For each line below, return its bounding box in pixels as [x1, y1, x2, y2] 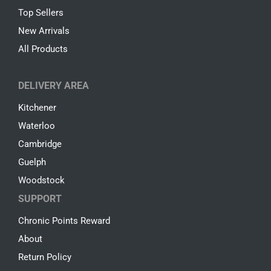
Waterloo [18, 120, 55, 132]
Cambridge [18, 139, 62, 150]
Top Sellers [18, 7, 64, 19]
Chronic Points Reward [18, 215, 110, 227]
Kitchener [18, 102, 56, 114]
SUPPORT [18, 193, 62, 205]
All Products [18, 44, 68, 55]
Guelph [18, 157, 46, 168]
